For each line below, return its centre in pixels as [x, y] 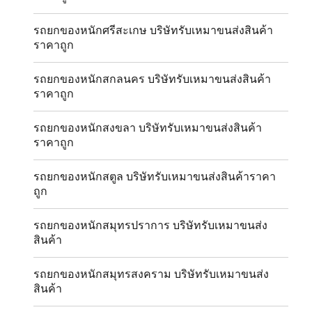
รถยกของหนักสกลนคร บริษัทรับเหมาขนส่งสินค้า [153, 79]
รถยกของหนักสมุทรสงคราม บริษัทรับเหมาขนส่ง [151, 274]
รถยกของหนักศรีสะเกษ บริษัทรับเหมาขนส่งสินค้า [154, 31]
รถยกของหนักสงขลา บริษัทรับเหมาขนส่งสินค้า [148, 128]
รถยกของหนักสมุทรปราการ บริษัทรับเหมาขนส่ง [151, 226]
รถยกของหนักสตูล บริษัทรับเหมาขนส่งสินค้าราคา [155, 177]
